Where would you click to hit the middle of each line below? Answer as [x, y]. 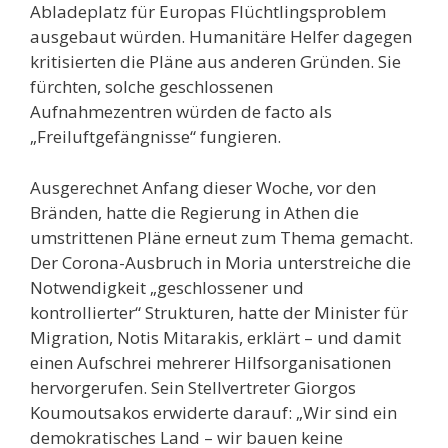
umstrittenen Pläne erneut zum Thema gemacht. [221, 237]
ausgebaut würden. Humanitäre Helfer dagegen [221, 36]
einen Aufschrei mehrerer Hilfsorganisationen [210, 362]
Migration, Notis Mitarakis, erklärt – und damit [215, 337]
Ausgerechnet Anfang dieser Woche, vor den [203, 187]
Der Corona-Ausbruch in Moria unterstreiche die [220, 262]
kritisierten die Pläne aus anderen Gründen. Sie [215, 61]
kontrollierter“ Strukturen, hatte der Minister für [219, 312]
